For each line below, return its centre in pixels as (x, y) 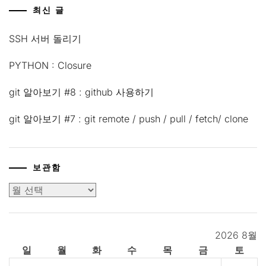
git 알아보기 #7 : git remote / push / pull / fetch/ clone (129, 119)
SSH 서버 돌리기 (45, 39)
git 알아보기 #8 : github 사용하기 (81, 92)
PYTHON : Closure (50, 65)
